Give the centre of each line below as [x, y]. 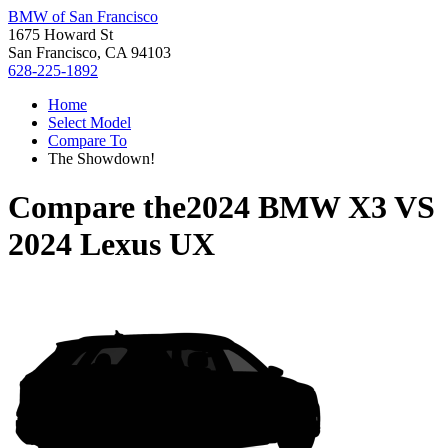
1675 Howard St [60, 34]
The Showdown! [101, 158]
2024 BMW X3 [286, 207]
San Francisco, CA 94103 [89, 52]
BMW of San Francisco [83, 16]
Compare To [87, 140]
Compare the [97, 207]
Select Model [89, 122]
